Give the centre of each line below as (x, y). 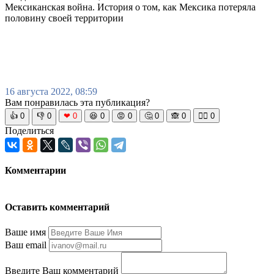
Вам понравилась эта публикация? (77, 102)
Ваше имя (25, 232)
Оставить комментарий (57, 207)
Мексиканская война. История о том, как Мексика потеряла (130, 7)
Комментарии (35, 170)
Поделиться (29, 130)
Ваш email (26, 245)
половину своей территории (64, 18)
